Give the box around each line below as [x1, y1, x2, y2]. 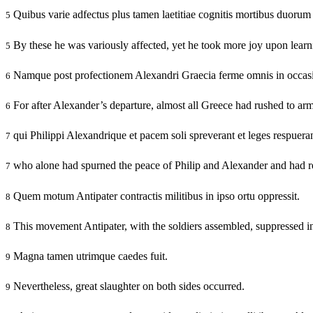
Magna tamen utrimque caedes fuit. [10, 249, 168, 262]
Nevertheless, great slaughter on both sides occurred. [10, 280, 245, 293]
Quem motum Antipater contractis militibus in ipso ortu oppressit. [10, 189, 300, 202]
